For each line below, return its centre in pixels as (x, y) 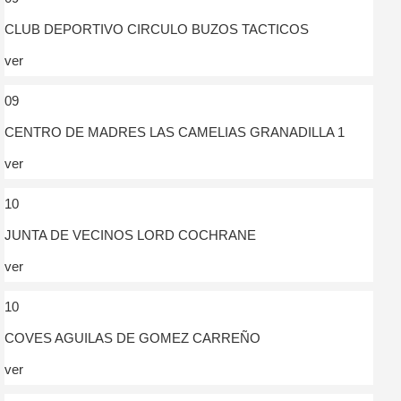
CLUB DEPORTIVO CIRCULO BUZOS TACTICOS (157, 29)
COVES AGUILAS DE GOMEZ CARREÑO (132, 337)
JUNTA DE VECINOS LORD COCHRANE (130, 235)
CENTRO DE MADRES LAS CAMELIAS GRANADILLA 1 (175, 132)
